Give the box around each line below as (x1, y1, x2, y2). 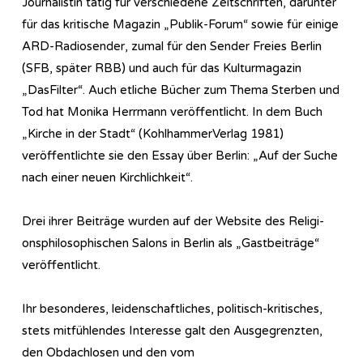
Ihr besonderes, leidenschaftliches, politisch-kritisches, (22, 301, 322, 316)
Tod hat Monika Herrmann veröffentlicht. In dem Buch (22, 104, 322, 119)
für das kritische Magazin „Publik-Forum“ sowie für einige (22, 16, 339, 32)
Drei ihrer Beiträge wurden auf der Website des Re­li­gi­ (22, 213, 324, 228)
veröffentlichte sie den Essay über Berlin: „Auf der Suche (22, 147, 338, 163)
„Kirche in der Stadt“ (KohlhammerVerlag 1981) (22, 126, 284, 141)
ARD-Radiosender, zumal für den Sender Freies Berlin (22, 38, 322, 53)
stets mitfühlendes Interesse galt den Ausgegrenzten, (22, 322, 322, 338)
